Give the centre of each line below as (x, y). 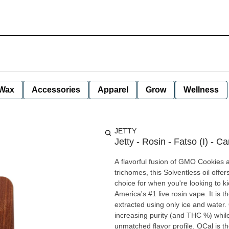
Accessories (56, 90)
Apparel (113, 90)
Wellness (201, 90)
